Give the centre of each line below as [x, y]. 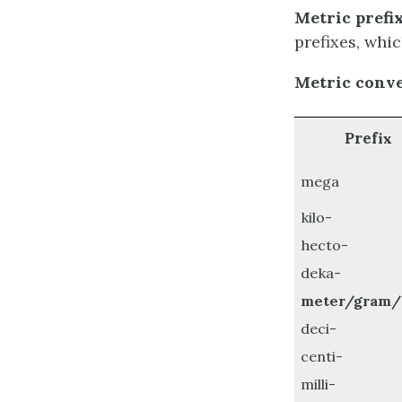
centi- [322, 356]
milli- [319, 384]
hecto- [325, 245]
